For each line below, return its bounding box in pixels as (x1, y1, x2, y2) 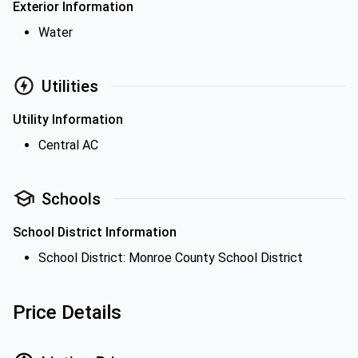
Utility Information (13, 112, 123, 127)
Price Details (13, 301, 121, 324)
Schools (42, 189, 101, 209)
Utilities (42, 76, 98, 96)
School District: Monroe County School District (38, 250, 303, 265)
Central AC (38, 137, 98, 153)
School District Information (13, 225, 177, 240)
